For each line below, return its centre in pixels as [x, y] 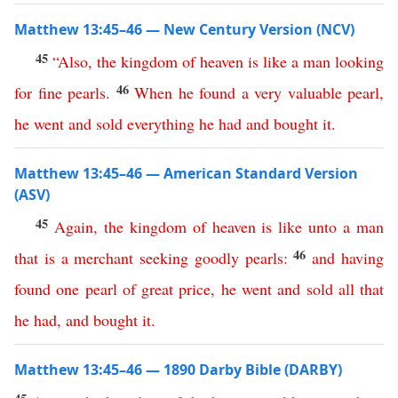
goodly [216, 258]
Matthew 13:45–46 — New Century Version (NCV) [184, 29]
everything [161, 123]
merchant [104, 258]
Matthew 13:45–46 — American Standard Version [186, 173]
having [363, 258]
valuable [314, 92]
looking [359, 61]
